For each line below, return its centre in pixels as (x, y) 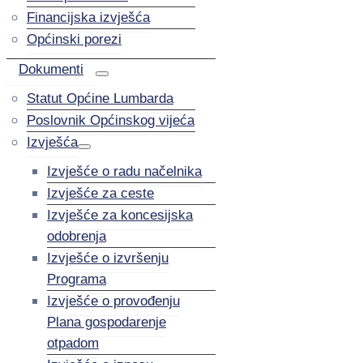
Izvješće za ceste (100, 193)
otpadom (73, 343)
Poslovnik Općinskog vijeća (111, 120)
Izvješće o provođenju (113, 301)
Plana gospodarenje (107, 322)
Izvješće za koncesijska (120, 215)
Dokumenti (51, 69)
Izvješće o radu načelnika (124, 171)
